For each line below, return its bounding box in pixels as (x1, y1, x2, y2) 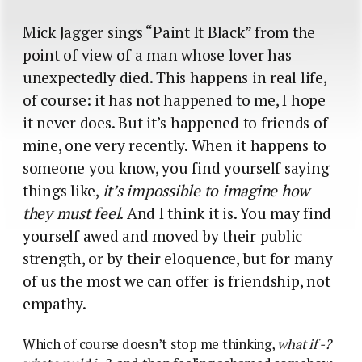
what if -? (277, 335, 331, 353)
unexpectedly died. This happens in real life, (23, 66, 326, 88)
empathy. (23, 293, 86, 314)
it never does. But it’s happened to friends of (23, 112, 328, 133)
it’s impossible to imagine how (102, 179, 310, 201)
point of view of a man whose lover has (23, 44, 292, 65)
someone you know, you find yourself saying (23, 157, 330, 179)
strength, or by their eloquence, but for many (23, 247, 333, 269)
